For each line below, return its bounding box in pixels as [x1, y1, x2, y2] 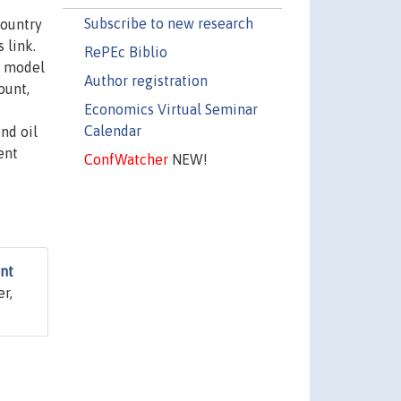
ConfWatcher [83, 150, 168, 167]
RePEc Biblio [83, 43, 167, 60]
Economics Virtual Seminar [83, 100, 258, 117]
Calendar [83, 122, 141, 139]
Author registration [83, 72, 208, 89]
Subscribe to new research [83, 14, 253, 31]
